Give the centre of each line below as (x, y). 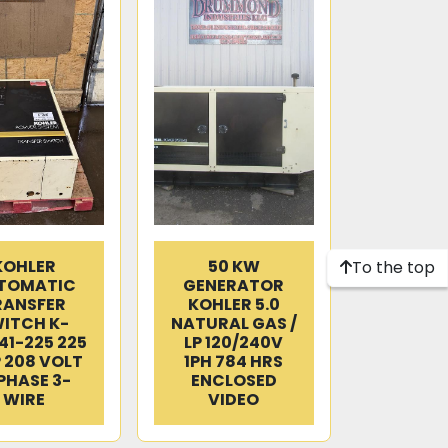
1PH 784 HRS (234, 361)
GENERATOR (234, 285)
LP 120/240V (234, 342)
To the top (393, 267)
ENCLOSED (233, 380)
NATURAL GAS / (233, 323)
